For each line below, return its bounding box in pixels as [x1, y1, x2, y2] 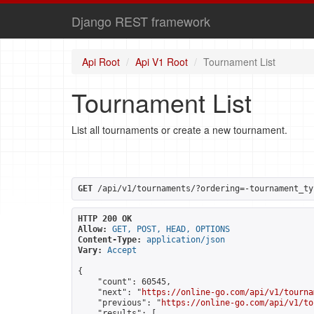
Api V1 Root [135, 55, 188, 69]
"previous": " [78, 298, 161, 308]
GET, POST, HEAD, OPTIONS [112, 224, 230, 234]
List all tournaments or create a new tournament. [71, 123, 287, 137]
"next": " [78, 287, 142, 297]
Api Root [82, 55, 120, 69]
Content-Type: [78, 235, 142, 245]
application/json [146, 235, 225, 245]
